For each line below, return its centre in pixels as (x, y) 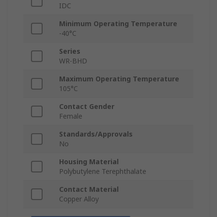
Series (70, 51)
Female (71, 116)
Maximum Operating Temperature (119, 79)
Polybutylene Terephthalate (103, 171)
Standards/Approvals (96, 134)
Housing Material (89, 162)
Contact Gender (87, 107)
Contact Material (89, 189)
